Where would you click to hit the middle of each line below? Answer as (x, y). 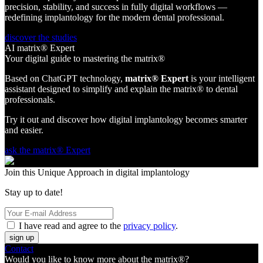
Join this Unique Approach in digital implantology (97, 172)
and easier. (24, 130)
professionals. (30, 100)
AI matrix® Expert (40, 48)
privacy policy (149, 226)
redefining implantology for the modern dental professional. (114, 17)
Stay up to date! (34, 192)
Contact (19, 249)
